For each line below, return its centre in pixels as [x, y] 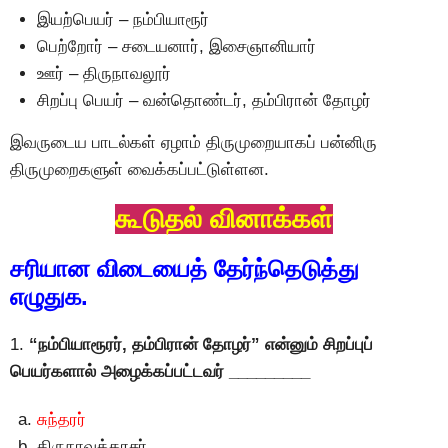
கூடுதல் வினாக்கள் [224, 219]
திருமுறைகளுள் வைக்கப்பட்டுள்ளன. [139, 169]
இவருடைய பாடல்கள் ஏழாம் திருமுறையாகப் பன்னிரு [193, 142]
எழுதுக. [49, 297]
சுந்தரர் [61, 419]
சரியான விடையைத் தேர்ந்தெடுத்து [184, 269]
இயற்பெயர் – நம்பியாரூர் [123, 19]
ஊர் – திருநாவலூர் [104, 73]
